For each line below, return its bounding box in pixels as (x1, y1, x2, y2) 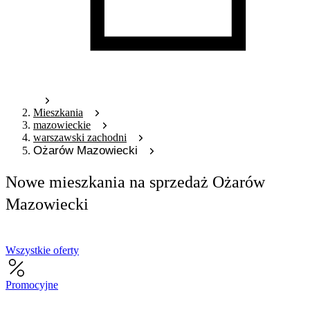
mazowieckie (33, 118, 91, 131)
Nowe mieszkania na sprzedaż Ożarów (6, 172, 265, 191)
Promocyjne (6, 278, 58, 291)
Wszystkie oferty (6, 244, 79, 256)
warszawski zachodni (33, 131, 127, 143)
